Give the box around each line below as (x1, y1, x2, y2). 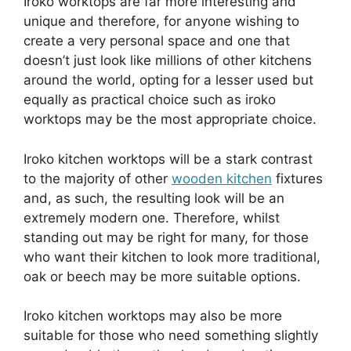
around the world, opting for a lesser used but (24, 72, 313, 88)
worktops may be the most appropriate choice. (24, 111, 317, 127)
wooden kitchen (172, 170, 272, 186)
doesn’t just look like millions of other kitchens (24, 52, 312, 68)
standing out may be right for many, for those (24, 229, 309, 245)
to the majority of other (24, 170, 172, 186)
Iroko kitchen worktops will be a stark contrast (24, 150, 313, 167)
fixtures (272, 170, 323, 186)
